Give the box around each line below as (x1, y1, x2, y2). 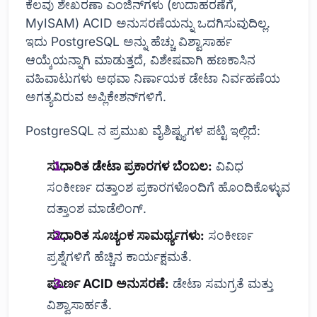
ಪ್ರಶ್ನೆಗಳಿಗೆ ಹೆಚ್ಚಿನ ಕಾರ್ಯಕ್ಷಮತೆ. (47, 248, 192, 264)
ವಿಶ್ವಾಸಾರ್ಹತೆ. (47, 296, 113, 312)
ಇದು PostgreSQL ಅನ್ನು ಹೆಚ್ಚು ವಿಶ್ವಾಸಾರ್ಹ (25, 34, 232, 50)
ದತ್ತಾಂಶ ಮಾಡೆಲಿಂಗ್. (47, 200, 147, 216)
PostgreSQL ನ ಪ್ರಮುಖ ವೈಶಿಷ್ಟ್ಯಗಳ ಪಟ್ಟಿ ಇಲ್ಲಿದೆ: (25, 122, 260, 138)
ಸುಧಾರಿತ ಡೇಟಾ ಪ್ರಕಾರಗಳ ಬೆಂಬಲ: (47, 158, 213, 173)
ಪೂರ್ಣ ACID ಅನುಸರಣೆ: (47, 275, 170, 291)
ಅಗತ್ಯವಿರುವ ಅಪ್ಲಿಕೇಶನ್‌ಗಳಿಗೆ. (25, 89, 166, 105)
